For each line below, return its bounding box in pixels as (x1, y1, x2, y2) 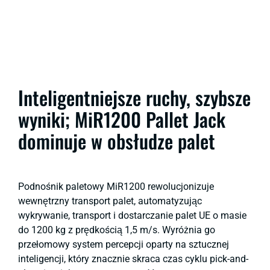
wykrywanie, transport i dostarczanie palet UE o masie (18, 209, 246, 221)
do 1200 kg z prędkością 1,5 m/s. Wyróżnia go (18, 224, 215, 236)
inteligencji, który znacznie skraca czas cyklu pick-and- (18, 253, 248, 265)
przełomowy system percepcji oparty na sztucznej (18, 238, 229, 250)
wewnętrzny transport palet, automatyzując (18, 195, 202, 207)
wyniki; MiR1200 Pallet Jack (18, 104, 225, 133)
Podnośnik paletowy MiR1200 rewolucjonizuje (18, 180, 214, 192)
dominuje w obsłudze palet (18, 126, 215, 155)
